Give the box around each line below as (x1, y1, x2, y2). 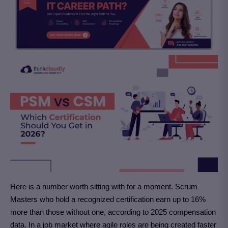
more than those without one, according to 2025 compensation (10, 208, 216, 217)
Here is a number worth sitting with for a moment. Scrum (10, 182, 197, 191)
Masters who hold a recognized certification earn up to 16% (10, 195, 206, 204)
